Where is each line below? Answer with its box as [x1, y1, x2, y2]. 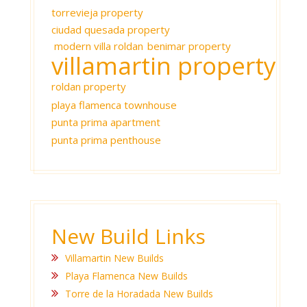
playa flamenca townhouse [51, 97, 177, 112]
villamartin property [51, 49, 276, 82]
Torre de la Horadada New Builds [65, 286, 213, 300]
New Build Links [51, 221, 206, 250]
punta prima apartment [51, 114, 160, 129]
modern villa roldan [51, 38, 143, 53]
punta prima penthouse [51, 132, 161, 147]
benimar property [147, 38, 231, 53]
